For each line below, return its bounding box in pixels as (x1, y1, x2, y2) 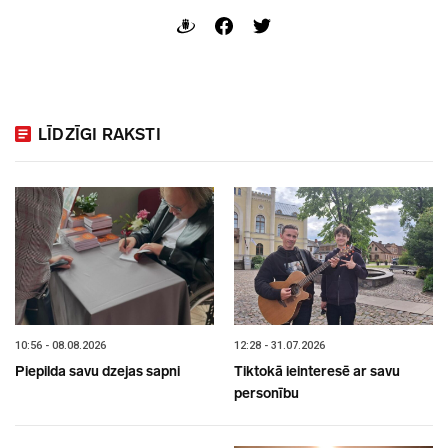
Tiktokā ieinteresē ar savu (234, 362, 400, 380)
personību (234, 384, 299, 402)
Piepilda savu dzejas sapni (15, 362, 180, 380)
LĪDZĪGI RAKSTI (38, 124, 161, 144)
